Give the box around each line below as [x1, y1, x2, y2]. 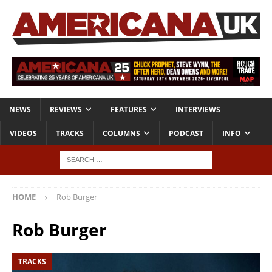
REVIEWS [50, 104, 82, 115]
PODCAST [169, 128, 203, 139]
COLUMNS [103, 128, 140, 139]
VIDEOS [10, 128, 37, 139]
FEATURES [110, 104, 147, 115]
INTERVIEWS [175, 104, 220, 115]
